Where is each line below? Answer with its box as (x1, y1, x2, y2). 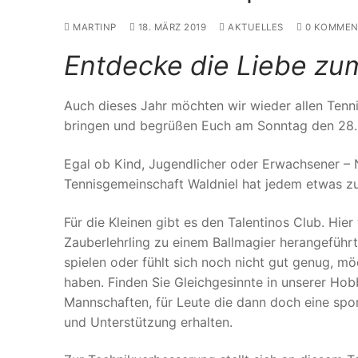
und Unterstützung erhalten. (64, 313, 233, 330)
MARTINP (70, 22, 117, 34)
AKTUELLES (225, 22, 284, 34)
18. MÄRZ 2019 (137, 22, 206, 34)
